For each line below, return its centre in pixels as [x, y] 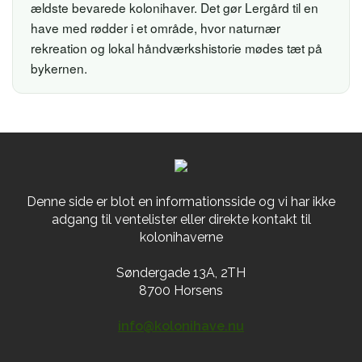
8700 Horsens [181, 291]
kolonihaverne [181, 238]
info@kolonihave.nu [181, 326]
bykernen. [59, 68]
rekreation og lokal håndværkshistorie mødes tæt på [177, 48]
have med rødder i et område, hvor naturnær [156, 28]
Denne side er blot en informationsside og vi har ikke [181, 202]
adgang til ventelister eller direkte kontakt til [181, 220]
